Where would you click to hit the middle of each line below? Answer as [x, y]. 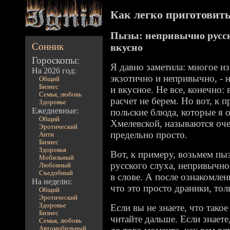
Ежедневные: [55, 111]
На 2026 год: [54, 71]
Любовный [55, 165]
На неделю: [52, 181]
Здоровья [52, 150]
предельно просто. [149, 135]
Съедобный [56, 173]
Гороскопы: [56, 60]
